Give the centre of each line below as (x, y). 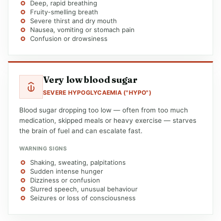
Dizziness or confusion (65, 180)
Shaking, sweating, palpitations (78, 162)
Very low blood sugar (90, 80)
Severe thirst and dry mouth (74, 21)
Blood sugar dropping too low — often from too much (104, 110)
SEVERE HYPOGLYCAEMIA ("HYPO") (97, 92)
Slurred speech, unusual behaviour (84, 189)
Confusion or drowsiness (69, 38)
